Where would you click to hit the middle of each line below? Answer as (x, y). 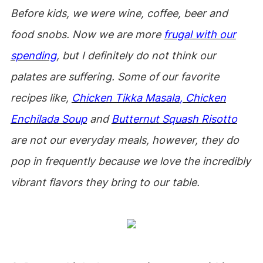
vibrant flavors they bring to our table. (105, 182)
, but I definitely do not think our (136, 55)
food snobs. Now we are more (87, 34)
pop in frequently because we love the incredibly (130, 161)
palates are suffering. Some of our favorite (114, 77)
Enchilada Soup (48, 119)
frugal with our (200, 34)
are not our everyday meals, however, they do (124, 140)
